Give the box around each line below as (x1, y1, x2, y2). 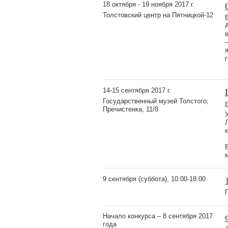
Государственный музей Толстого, (103, 97, 209, 105)
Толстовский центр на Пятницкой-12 (103, 11, 213, 19)
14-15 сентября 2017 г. (103, 86, 171, 94)
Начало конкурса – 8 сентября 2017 (103, 212, 213, 220)
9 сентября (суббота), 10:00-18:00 (103, 175, 206, 183)
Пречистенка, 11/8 (103, 105, 158, 113)
